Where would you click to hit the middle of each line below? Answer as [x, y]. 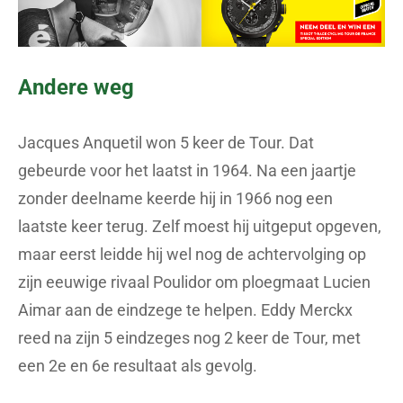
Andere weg [76, 87]
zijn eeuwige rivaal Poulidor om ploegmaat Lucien [194, 282]
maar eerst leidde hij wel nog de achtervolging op [192, 254]
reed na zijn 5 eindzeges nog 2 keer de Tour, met [189, 337]
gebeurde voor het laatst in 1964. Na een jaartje [187, 170]
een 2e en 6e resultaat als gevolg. [138, 365]
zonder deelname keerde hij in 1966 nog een [175, 198]
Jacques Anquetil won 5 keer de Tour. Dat [166, 142]
